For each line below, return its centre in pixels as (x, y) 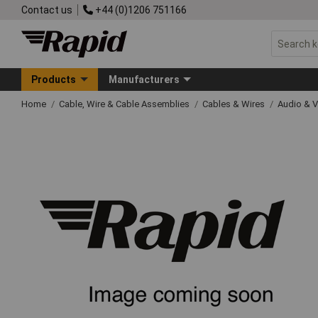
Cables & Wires (235, 104)
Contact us (47, 10)
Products (54, 79)
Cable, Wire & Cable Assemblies (125, 104)
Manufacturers (144, 79)
